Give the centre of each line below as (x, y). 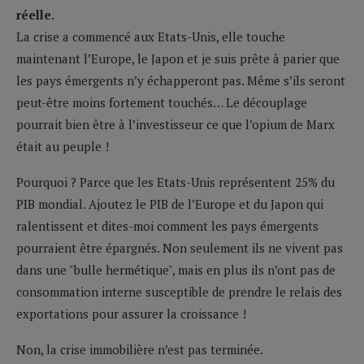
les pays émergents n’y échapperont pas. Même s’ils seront (181, 80)
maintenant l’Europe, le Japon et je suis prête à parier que (178, 58)
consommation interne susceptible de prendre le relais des (179, 291)
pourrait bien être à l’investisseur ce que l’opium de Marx (175, 124)
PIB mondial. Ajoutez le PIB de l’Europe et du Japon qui (170, 204)
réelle (34, 14)
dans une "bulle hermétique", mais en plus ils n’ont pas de (176, 269)
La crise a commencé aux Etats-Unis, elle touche (151, 36)
